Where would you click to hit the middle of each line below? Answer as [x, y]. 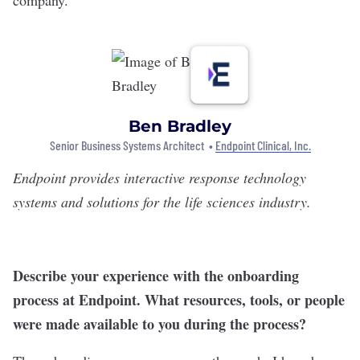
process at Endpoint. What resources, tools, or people [179, 299]
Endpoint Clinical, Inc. [263, 145]
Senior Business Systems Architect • [132, 145]
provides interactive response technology [186, 177]
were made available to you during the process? [160, 323]
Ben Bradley [180, 126]
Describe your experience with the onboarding [156, 275]
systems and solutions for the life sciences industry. [164, 201]
